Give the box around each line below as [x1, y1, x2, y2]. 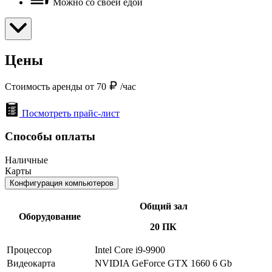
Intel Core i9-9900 [95, 244, 165, 255]
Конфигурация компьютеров [10, 178, 114, 188]
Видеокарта [7, 257, 55, 268]
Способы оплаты [5, 130, 95, 143]
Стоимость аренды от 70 [5, 81, 109, 92]
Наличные [5, 154, 48, 165]
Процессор [7, 244, 52, 255]
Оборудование [18, 211, 81, 222]
